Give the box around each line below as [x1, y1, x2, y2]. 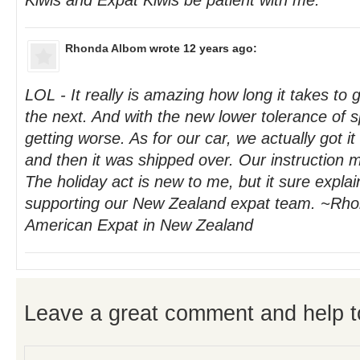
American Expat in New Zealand [25, 216, 253, 234]
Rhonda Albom [65, 42, 146, 55]
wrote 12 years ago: [146, 42, 257, 55]
